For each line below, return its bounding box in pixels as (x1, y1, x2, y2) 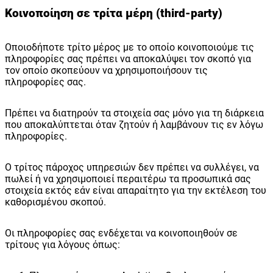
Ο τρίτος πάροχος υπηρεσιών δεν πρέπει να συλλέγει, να (5, 161, 259, 173)
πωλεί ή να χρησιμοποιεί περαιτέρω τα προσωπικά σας (5, 172, 251, 185)
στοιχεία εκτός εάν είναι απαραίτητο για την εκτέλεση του (5, 184, 266, 196)
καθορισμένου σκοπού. (5, 196, 106, 208)
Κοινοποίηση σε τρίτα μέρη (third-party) (5, 7, 222, 21)
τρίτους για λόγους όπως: (5, 238, 120, 250)
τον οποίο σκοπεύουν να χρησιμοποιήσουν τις (5, 64, 208, 76)
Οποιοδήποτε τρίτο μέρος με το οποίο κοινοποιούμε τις (5, 41, 254, 53)
